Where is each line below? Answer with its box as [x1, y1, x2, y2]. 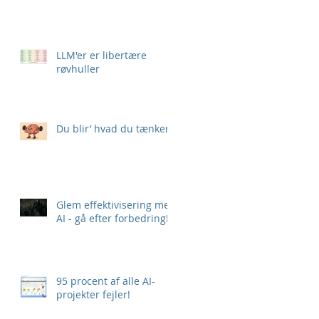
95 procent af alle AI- [56, 274, 155, 288]
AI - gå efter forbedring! [56, 211, 169, 226]
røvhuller [56, 62, 100, 76]
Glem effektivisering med [56, 198, 176, 212]
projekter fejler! [56, 288, 130, 302]
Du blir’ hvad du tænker [56, 122, 169, 136]
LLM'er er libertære [56, 48, 147, 63]
